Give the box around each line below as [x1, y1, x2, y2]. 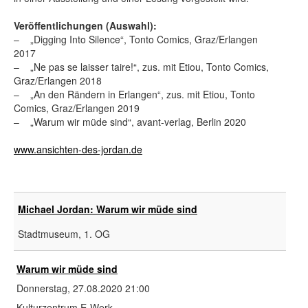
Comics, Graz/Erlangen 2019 [14, 101, 140, 115]
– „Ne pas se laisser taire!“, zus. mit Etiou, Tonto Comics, [14, 60, 269, 74]
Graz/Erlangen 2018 [14, 74, 102, 87]
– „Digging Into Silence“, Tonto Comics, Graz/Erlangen [14, 32, 258, 46]
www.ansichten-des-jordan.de [14, 142, 142, 156]
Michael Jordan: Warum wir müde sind [18, 202, 197, 216]
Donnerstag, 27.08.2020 [16, 281, 125, 295]
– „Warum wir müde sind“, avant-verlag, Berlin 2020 [14, 115, 246, 129]
